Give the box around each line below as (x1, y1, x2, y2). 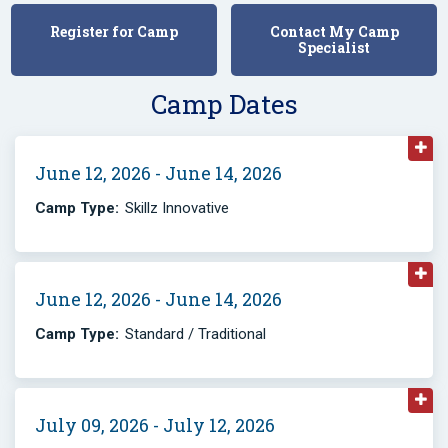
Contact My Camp (269, 22, 399, 41)
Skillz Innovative (125, 199, 229, 217)
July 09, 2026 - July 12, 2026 (35, 413, 275, 437)
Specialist (298, 38, 370, 57)
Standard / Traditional (125, 325, 266, 343)
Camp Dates (150, 87, 298, 121)
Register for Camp (50, 22, 178, 41)
